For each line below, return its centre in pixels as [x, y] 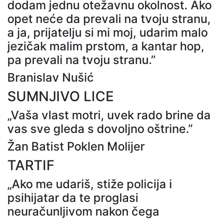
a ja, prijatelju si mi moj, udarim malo [108, 32]
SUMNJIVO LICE [61, 96]
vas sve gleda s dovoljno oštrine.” [100, 129]
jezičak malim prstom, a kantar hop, [106, 46]
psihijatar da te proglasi [73, 197]
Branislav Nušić [51, 77]
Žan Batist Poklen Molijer [76, 146]
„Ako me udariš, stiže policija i [90, 184]
